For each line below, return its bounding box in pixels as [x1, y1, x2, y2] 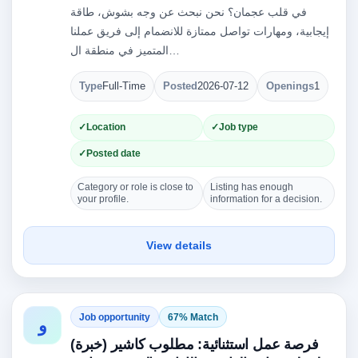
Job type [218, 121, 258, 133]
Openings [266, 81, 314, 92]
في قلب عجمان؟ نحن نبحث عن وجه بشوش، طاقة [70, 6, 307, 18]
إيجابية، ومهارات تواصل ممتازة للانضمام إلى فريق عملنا [70, 25, 329, 38]
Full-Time [102, 81, 145, 92]
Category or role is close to [78, 181, 193, 193]
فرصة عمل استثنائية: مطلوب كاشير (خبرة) [70, 336, 319, 352]
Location [86, 121, 125, 133]
